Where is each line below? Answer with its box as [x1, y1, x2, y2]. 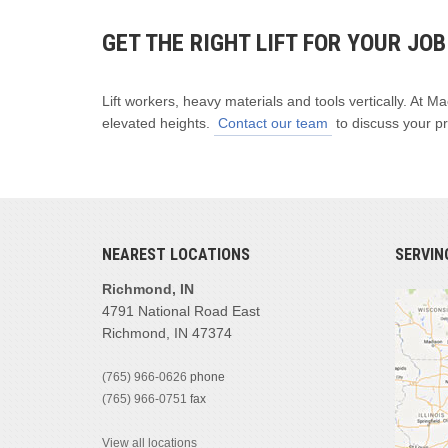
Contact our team [218, 114, 328, 131]
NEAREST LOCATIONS [102, 244, 250, 264]
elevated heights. [102, 114, 214, 131]
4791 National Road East [102, 302, 260, 319]
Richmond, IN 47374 [102, 324, 232, 341]
